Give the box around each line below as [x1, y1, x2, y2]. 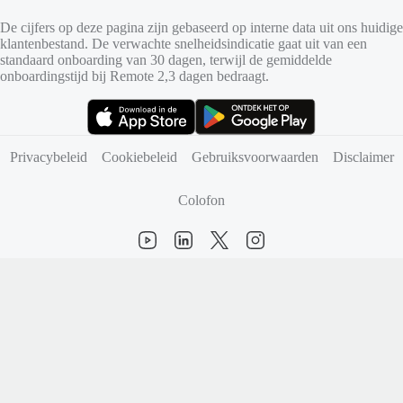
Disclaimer [332, 149, 394, 166]
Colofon [178, 193, 225, 209]
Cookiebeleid [101, 149, 177, 166]
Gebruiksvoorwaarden [191, 149, 318, 166]
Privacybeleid [9, 149, 87, 166]
